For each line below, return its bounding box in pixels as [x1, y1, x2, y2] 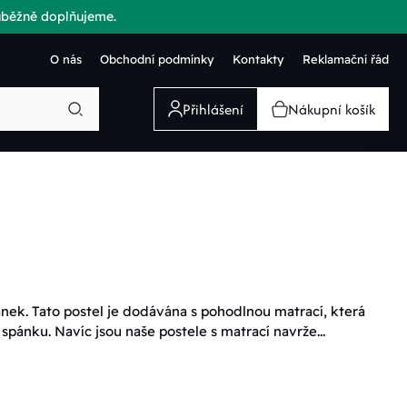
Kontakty [233, 51, 284, 66]
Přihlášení [183, 98, 243, 120]
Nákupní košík [288, 98, 375, 120]
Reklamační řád [303, 51, 389, 66]
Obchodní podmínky [100, 51, 214, 66]
